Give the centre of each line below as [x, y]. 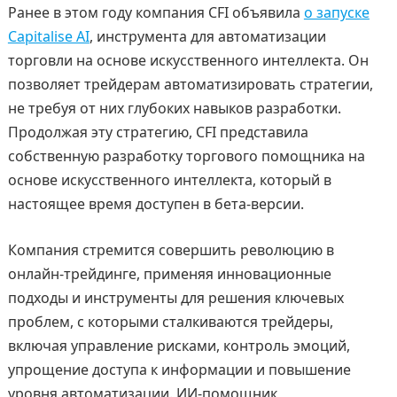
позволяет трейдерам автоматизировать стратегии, [190, 85]
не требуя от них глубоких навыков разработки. [174, 109]
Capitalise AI [48, 37]
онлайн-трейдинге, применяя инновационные [169, 274]
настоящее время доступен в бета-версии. [156, 204]
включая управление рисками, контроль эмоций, [179, 346]
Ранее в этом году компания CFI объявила [156, 13]
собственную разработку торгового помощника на [186, 156]
